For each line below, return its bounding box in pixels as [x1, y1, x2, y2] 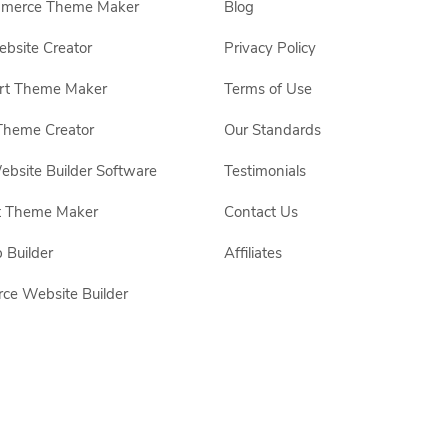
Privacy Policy [224, 38, 316, 58]
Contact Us [224, 202, 298, 222]
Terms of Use [224, 79, 312, 99]
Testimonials [224, 161, 306, 181]
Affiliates [224, 243, 282, 263]
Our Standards [224, 120, 321, 140]
